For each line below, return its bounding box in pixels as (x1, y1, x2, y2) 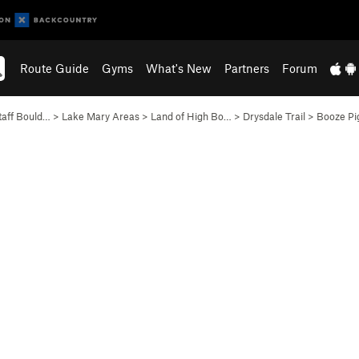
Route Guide (20, 61, 90, 75)
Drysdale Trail (243, 110, 305, 123)
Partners (224, 61, 270, 75)
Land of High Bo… (151, 110, 232, 123)
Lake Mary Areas (62, 110, 139, 123)
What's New (146, 61, 212, 75)
